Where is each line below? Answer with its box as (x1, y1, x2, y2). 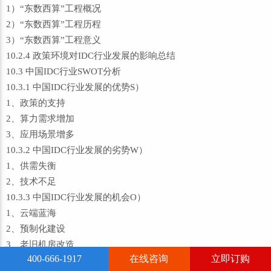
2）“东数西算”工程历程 (6, 19, 101, 29)
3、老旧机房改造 (6, 240, 74, 249)
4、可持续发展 (6, 255, 65, 265)
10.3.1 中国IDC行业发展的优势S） (6, 82, 144, 92)
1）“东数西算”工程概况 (6, 4, 101, 13)
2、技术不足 (6, 177, 56, 186)
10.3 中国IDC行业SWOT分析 (6, 67, 121, 76)
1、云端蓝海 (6, 208, 56, 218)
